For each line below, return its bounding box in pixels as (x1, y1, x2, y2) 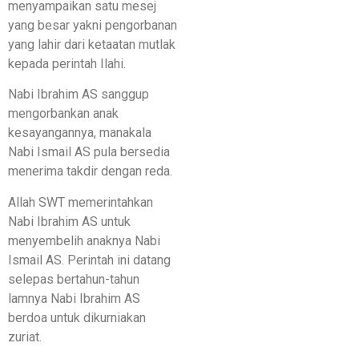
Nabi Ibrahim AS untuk (8, 213, 131, 229)
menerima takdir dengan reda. (8, 163, 172, 179)
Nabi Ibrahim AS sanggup (8, 87, 149, 103)
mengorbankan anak (8, 106, 119, 122)
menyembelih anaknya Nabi (8, 232, 160, 248)
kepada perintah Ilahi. (8, 55, 126, 71)
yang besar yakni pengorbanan (8, 17, 177, 33)
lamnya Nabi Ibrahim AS (8, 290, 140, 306)
